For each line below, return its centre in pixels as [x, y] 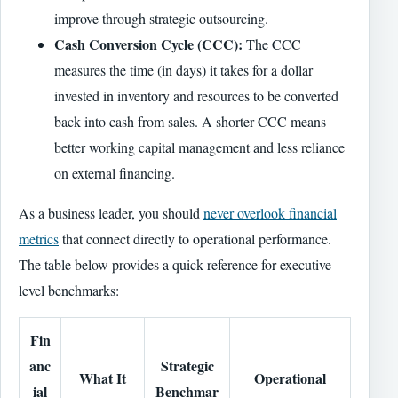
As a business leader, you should [111, 213]
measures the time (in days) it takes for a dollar [183, 70]
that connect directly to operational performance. [195, 239]
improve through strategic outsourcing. [161, 19]
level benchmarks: [69, 291]
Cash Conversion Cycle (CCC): [148, 44]
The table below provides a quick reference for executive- [177, 265]
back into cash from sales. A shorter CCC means [190, 122]
